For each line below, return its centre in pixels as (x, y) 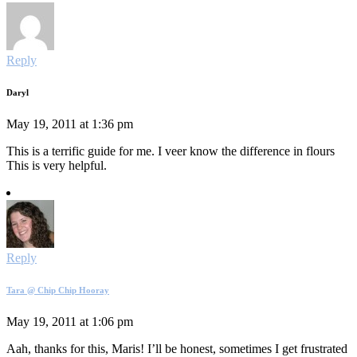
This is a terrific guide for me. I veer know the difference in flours (171, 151)
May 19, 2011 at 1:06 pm (70, 322)
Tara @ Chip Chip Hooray (58, 290)
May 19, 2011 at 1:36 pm (70, 124)
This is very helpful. (57, 166)
